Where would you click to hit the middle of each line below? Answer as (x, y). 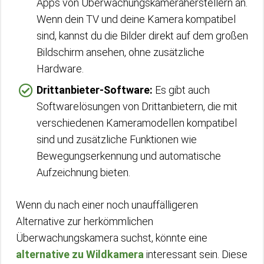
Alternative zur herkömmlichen (85, 221)
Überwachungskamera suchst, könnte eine (112, 238)
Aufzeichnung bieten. (83, 172)
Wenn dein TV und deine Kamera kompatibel (136, 19)
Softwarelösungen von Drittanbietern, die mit (137, 106)
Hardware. (60, 69)
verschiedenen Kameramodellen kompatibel (137, 123)
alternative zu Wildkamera (80, 254)
